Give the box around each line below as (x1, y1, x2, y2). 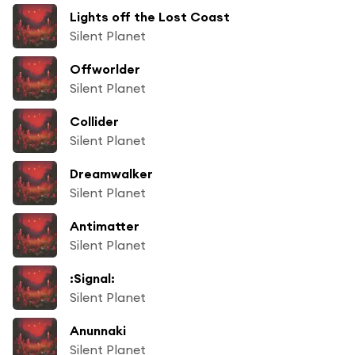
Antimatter (70, 217, 139, 234)
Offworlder (70, 60, 140, 77)
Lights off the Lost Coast (70, 8, 230, 25)
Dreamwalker (70, 165, 153, 181)
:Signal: (70, 269, 115, 286)
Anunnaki (70, 322, 126, 338)
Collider (70, 113, 119, 129)
